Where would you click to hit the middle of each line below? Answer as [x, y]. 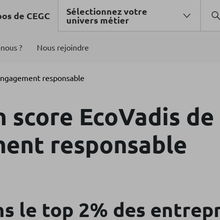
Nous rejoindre [63, 47]
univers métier [98, 20]
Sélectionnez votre [107, 11]
